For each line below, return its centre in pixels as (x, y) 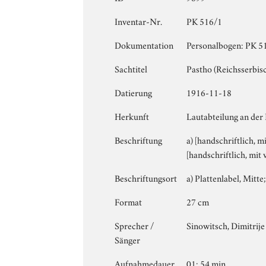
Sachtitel (131, 68)
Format (129, 201)
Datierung (134, 92)
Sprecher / (134, 225)
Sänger (128, 239)
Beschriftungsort (146, 177)
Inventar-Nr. (139, 20)
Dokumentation (144, 44)
